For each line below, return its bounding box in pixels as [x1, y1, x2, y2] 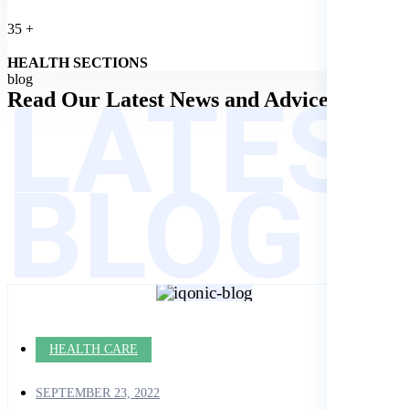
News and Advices [170, 87, 337, 111]
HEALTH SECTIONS [7, 54, 148, 70]
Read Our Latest [7, 87, 164, 111]
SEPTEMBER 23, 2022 [36, 385, 160, 400]
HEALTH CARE [49, 341, 138, 356]
